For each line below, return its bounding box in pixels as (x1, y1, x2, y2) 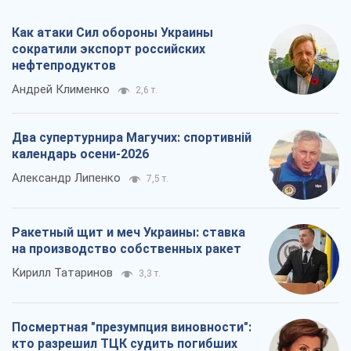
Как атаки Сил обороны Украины (12, 24, 213, 40)
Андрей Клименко (12, 81, 110, 96)
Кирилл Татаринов (12, 265, 113, 280)
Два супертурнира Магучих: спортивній (12, 129, 251, 145)
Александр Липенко (12, 170, 121, 185)
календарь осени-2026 (12, 146, 149, 161)
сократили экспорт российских (12, 41, 205, 56)
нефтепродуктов (12, 57, 116, 73)
